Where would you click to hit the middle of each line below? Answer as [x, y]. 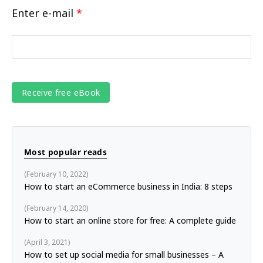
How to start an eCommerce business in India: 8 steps [128, 187]
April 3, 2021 [47, 242]
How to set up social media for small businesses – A [124, 255]
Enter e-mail [44, 13]
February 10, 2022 [56, 174]
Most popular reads [66, 152]
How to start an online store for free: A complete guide [130, 221]
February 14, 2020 [56, 208]
